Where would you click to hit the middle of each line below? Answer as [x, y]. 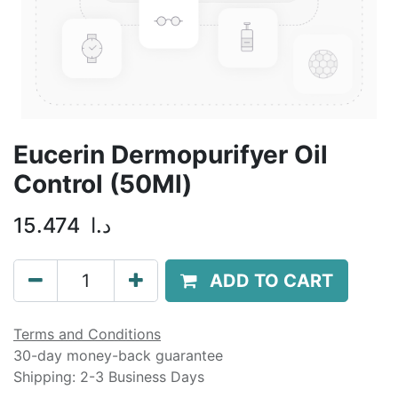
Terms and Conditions [87, 334]
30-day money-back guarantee [118, 355]
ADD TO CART [271, 281]
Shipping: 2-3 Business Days [109, 377]
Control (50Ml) [103, 184]
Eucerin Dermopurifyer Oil [171, 155]
